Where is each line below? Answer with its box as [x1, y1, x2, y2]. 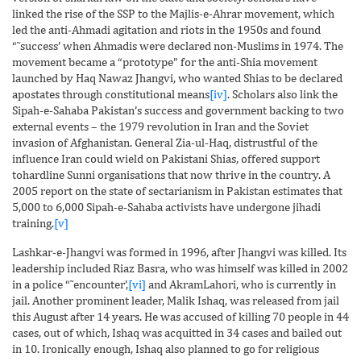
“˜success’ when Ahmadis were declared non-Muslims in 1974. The [12, 38, 343, 52]
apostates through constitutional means [12, 86, 210, 101]
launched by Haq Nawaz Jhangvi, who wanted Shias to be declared [12, 70, 342, 85]
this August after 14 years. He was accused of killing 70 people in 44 [12, 309, 349, 323]
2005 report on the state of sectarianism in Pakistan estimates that [12, 183, 342, 197]
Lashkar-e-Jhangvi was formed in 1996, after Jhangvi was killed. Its [12, 244, 346, 259]
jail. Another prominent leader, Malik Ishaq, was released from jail [12, 293, 339, 307]
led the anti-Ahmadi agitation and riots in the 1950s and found [12, 22, 321, 36]
